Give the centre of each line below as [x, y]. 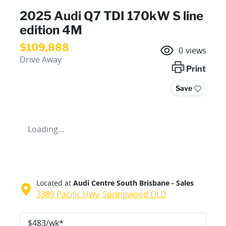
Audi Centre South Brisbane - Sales [133, 183]
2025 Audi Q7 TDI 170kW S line [111, 16]
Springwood [125, 194]
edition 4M [51, 30]
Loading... [46, 129]
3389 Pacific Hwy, [69, 194]
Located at [54, 183]
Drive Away [41, 60]
